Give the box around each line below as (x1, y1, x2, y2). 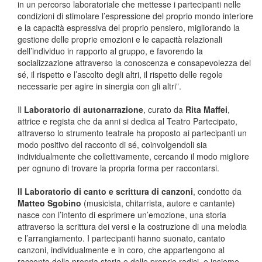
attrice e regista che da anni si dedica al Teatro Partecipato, (18, 115, 237, 127)
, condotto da (193, 185, 242, 197)
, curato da (143, 104, 185, 115)
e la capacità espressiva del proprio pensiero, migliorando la (18, 22, 240, 33)
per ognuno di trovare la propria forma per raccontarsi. (18, 162, 219, 174)
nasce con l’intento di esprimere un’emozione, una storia (18, 209, 226, 220)
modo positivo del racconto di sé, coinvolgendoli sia (18, 139, 207, 150)
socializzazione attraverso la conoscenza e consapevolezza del (18, 57, 251, 68)
